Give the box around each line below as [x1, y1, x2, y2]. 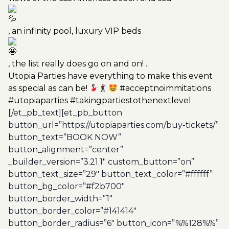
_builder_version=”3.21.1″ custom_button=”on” [8, 157, 194, 167]
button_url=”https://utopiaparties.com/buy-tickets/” [8, 120, 219, 130]
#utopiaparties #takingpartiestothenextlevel [8, 96, 191, 105]
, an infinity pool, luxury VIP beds [8, 26, 141, 36]
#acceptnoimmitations [117, 83, 211, 93]
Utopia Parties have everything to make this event [8, 71, 213, 81]
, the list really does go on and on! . [8, 59, 147, 68]
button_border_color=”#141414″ [8, 206, 136, 216]
